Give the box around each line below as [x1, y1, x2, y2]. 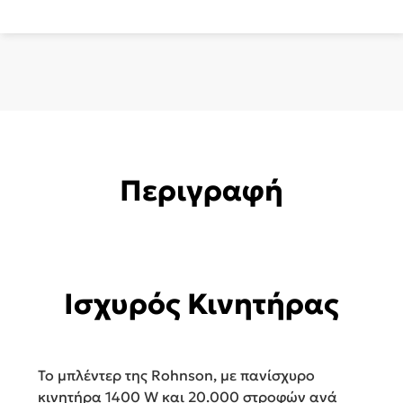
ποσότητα [44, 60, 112, 79]
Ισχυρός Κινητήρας [64, 286, 339, 323]
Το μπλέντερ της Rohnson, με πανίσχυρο [38, 366, 315, 385]
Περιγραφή [120, 173, 283, 210]
